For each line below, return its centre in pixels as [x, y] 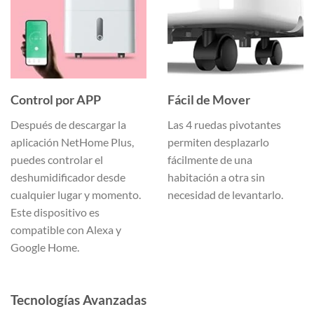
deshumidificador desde [68, 177]
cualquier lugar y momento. [76, 195]
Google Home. [45, 247]
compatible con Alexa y [66, 230]
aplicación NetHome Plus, [72, 142]
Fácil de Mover [209, 100]
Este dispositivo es [55, 212]
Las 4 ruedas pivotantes [224, 125]
